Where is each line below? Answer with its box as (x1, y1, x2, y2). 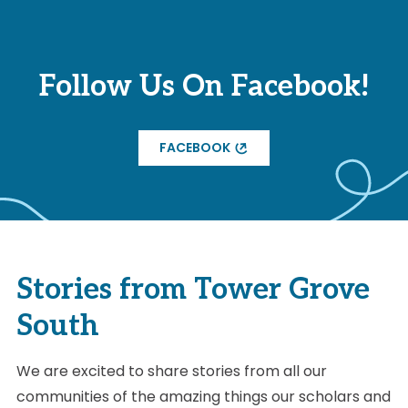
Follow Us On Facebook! (39, 68, 369, 104)
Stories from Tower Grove (16, 272, 370, 308)
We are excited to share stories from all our (16, 361, 327, 382)
